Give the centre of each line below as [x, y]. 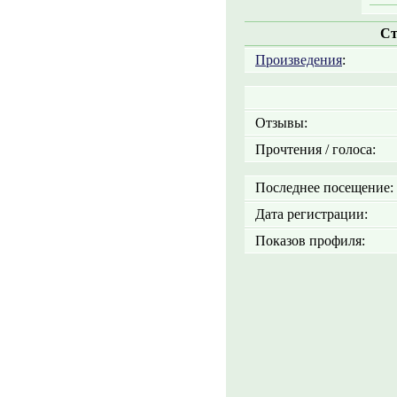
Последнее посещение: [321, 187]
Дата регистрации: [308, 214]
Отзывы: [278, 123]
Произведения [299, 60]
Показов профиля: [307, 241]
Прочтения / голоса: [312, 149]
